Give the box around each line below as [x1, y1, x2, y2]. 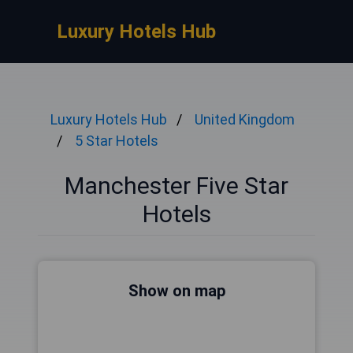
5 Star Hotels [75, 132, 158, 149]
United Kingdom [195, 111, 295, 128]
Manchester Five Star [65, 172, 288, 199]
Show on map [128, 281, 225, 300]
